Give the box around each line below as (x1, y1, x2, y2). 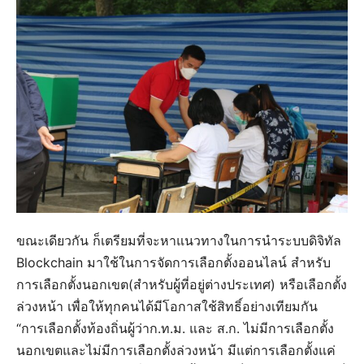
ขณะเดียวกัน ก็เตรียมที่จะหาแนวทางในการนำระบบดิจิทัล (16, 232, 341, 249)
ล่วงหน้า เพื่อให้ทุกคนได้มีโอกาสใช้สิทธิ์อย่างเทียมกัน (16, 297, 318, 314)
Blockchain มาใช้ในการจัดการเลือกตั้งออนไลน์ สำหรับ (16, 253, 331, 271)
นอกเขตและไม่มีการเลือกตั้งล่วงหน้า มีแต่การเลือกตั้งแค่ (16, 341, 336, 358)
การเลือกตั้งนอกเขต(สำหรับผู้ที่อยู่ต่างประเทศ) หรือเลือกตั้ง (16, 275, 347, 292)
